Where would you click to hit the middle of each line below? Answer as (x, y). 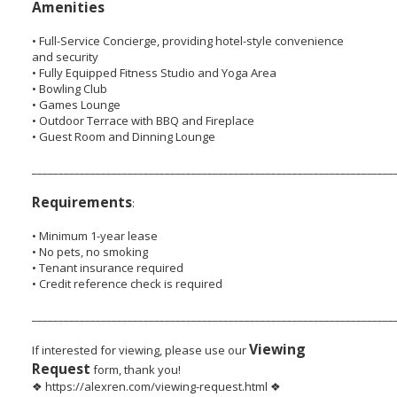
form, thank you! (135, 370)
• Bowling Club (69, 89)
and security (65, 57)
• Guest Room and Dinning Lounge (123, 137)
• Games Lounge (76, 105)
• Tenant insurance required (107, 268)
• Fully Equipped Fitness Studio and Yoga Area (154, 73)
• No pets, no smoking (90, 252)
